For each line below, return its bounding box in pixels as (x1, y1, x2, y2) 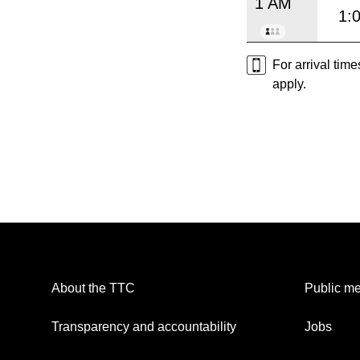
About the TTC (51, 281, 135, 296)
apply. (272, 77, 306, 92)
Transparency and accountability (51, 320, 236, 334)
